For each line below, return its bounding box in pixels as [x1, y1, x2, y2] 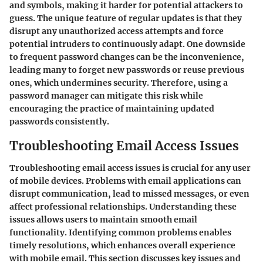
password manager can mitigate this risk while [9, 90, 203, 101]
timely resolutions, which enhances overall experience [9, 240, 235, 251]
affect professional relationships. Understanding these [9, 201, 237, 212]
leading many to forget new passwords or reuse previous [9, 64, 244, 75]
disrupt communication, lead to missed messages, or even [9, 188, 249, 199]
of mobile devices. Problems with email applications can [9, 176, 241, 186]
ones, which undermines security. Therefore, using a [9, 77, 228, 88]
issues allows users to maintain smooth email [9, 214, 197, 225]
